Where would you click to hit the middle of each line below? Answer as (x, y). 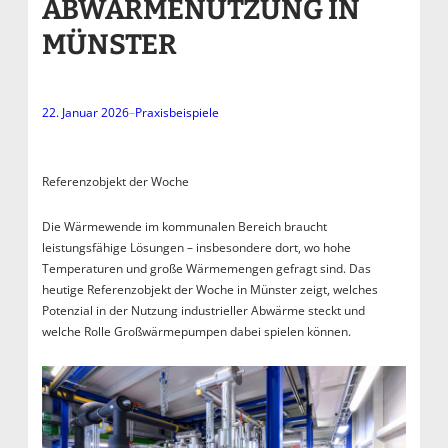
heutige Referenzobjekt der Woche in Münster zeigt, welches (209, 289)
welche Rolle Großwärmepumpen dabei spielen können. (196, 331)
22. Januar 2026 (85, 112)
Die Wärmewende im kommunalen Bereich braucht (184, 226)
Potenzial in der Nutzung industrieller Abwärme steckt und (203, 310)
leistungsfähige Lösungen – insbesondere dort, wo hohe (196, 247)
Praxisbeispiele (176, 112)
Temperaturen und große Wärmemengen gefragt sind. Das (206, 268)
